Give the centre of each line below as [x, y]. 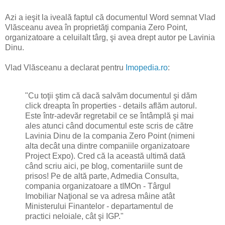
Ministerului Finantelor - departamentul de [99, 206]
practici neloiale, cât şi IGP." [74, 216]
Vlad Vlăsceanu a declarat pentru [65, 67]
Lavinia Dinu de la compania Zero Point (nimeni [110, 136]
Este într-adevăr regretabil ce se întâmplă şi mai [109, 116]
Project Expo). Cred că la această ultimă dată [105, 156]
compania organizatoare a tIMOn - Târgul [98, 186]
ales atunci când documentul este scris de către [109, 126]
